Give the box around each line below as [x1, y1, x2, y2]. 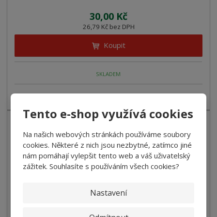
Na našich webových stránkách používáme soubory [23, 129, 191, 139]
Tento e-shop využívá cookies [23, 105, 194, 122]
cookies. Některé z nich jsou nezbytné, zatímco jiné [23, 139, 192, 150]
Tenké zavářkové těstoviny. [15, 93, 96, 102]
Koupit [103, 40, 125, 50]
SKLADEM [96, 70, 121, 77]
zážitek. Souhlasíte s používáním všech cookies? [23, 161, 180, 171]
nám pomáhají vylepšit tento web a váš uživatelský [23, 150, 191, 160]
